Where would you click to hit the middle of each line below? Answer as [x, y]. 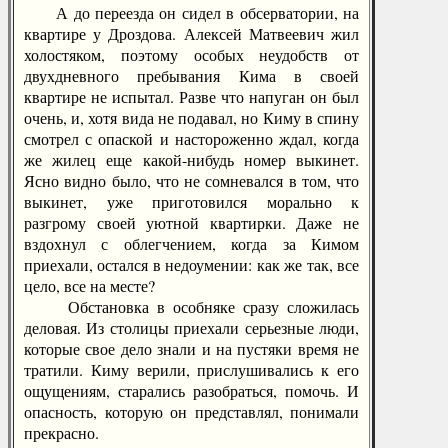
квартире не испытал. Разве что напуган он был [191, 96]
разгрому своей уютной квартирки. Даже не [191, 222]
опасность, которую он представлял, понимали [191, 411]
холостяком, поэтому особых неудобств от [191, 54]
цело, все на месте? [89, 285]
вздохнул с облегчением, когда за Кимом [191, 243]
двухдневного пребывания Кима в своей [191, 75]
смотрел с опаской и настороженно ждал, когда [191, 138]
